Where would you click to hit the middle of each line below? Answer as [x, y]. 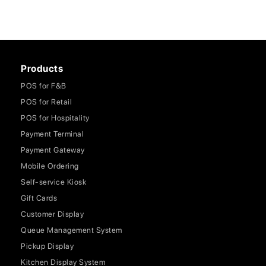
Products [42, 69]
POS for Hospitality [55, 118]
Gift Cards [39, 198]
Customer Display [52, 214]
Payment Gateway [53, 150]
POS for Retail [46, 102]
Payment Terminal [52, 134]
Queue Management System [72, 230]
